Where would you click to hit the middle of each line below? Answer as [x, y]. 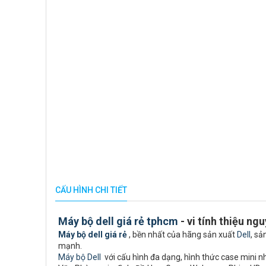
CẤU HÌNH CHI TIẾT [91, 190]
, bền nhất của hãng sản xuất [182, 235]
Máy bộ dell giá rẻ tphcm [118, 221]
